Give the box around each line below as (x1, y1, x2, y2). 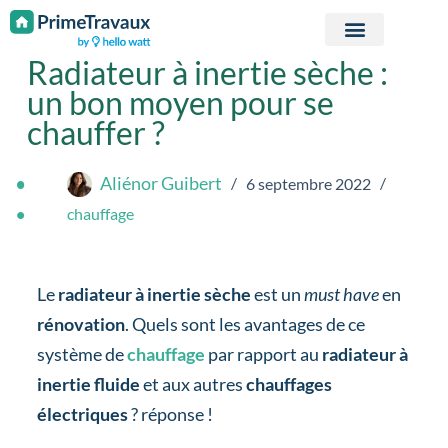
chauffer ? (26, 113, 165, 153)
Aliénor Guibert (99, 172, 222, 195)
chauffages (245, 373, 332, 396)
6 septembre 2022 (245, 174, 371, 194)
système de (36, 343, 124, 366)
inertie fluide (36, 373, 140, 396)
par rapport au (204, 343, 322, 366)
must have (303, 283, 379, 306)
